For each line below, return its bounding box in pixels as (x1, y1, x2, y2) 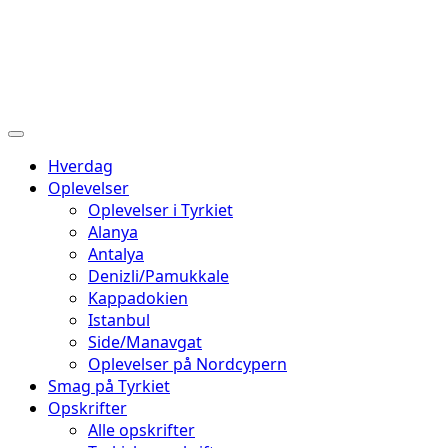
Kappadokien (88, 287, 188, 309)
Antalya (88, 243, 144, 265)
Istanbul (88, 309, 150, 331)
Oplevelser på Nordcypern (88, 353, 287, 375)
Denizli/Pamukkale (88, 265, 229, 287)
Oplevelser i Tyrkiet (88, 199, 233, 221)
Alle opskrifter (88, 419, 195, 441)
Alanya (88, 221, 138, 243)
